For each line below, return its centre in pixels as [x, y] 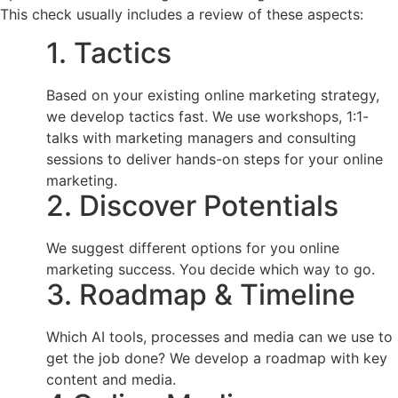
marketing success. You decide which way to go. [211, 269]
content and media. [111, 379]
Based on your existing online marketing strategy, [213, 95]
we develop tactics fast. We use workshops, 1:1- [207, 116]
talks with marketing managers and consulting [201, 137]
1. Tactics [109, 52]
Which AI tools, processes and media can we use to [219, 336]
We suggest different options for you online [193, 247]
